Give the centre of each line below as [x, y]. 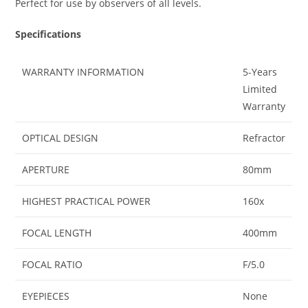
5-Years [260, 71]
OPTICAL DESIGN [60, 137]
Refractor [264, 137]
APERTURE [46, 169]
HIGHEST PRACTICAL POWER [87, 201]
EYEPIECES [46, 296]
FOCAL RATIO [53, 264]
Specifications [48, 34]
